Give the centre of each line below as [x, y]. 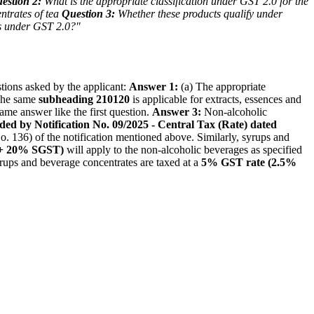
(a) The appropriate [222, 86]
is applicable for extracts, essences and [216, 99]
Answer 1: [153, 86]
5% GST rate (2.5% [249, 162]
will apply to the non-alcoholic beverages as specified [183, 149]
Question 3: [88, 13]
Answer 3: [177, 111]
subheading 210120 [84, 99]
